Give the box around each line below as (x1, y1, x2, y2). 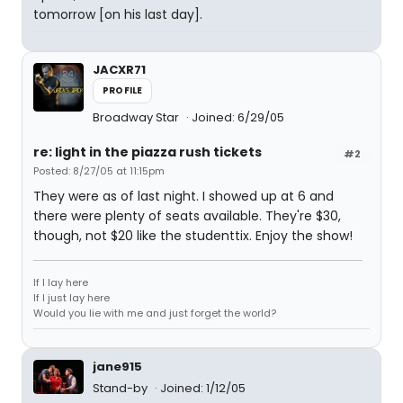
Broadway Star (93, 109, 182, 126)
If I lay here (33, 275, 88, 290)
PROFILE (103, 84, 143, 97)
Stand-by (93, 380, 150, 397)
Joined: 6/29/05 (192, 109, 284, 126)
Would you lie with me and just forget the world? (33, 306, 276, 320)
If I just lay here (33, 291, 110, 305)
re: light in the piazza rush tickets (33, 143, 262, 161)
